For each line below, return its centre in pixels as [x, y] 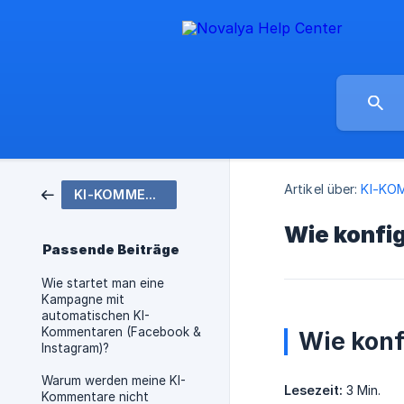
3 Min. [362, 390]
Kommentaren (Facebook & [121, 332]
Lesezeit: [313, 390]
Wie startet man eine [103, 283]
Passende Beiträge [111, 250]
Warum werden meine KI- [114, 381]
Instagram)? [75, 348]
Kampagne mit [83, 299]
